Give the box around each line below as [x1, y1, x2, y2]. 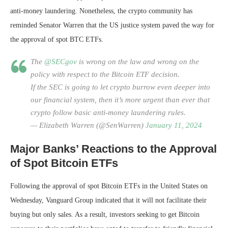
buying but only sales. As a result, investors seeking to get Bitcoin [10, 210, 199, 218]
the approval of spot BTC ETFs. [10, 35, 103, 43]
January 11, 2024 [146, 121, 202, 129]
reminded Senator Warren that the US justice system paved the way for [10, 21, 214, 29]
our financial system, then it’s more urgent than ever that [31, 95, 210, 104]
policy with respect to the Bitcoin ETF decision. [31, 70, 180, 78]
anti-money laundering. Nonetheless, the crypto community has [10, 7, 192, 15]
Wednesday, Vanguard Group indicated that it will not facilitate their [10, 196, 207, 204]
